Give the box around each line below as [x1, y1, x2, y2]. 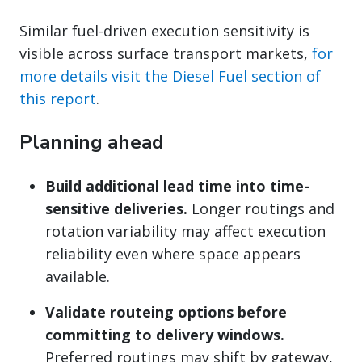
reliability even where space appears [45, 243, 301, 263]
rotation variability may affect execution [45, 221, 326, 241]
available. [45, 266, 110, 286]
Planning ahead [19, 128, 164, 155]
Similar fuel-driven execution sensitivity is [19, 20, 309, 40]
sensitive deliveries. [45, 198, 187, 218]
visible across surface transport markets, [19, 43, 312, 63]
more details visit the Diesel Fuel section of [19, 65, 321, 86]
